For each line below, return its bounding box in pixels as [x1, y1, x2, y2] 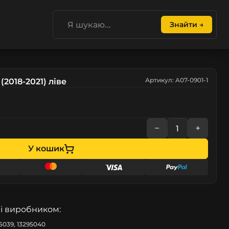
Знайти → [169, 20, 203, 29]
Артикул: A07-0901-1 [145, 76, 208, 84]
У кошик [28, 144, 64, 153]
